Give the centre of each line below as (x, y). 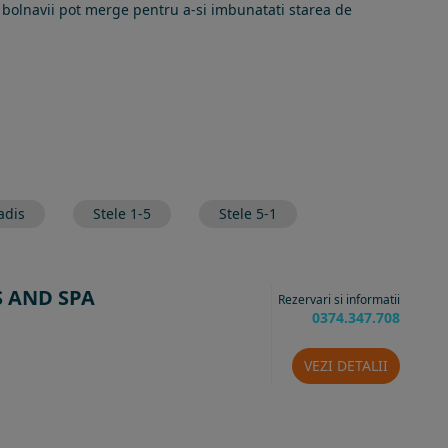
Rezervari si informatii (338, 299)
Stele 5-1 (248, 213)
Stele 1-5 (122, 213)
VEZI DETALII (345, 365)
